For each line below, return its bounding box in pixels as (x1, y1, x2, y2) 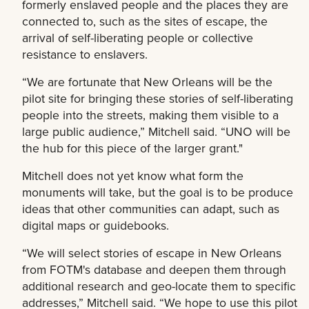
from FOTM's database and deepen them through (22, 261, 286, 279)
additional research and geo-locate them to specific (22, 277, 296, 295)
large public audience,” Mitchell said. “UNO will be (22, 123, 290, 141)
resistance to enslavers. (22, 46, 148, 63)
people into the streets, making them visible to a (22, 106, 279, 124)
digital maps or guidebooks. (22, 217, 169, 235)
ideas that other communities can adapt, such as (22, 200, 279, 218)
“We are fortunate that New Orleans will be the (22, 73, 272, 91)
